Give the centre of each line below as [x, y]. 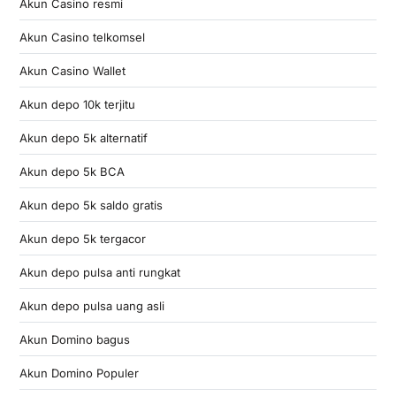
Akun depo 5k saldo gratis [91, 205]
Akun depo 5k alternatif [83, 137]
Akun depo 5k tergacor [82, 238]
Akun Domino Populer [79, 373]
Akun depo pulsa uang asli [91, 305]
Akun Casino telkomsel [82, 37]
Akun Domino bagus [74, 339]
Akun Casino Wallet [72, 70]
